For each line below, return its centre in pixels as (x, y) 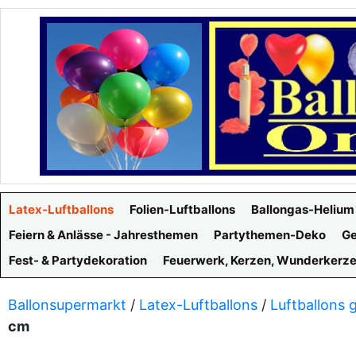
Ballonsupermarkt (67, 305)
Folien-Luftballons (182, 209)
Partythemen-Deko (270, 235)
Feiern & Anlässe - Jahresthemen (103, 235)
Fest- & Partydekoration (78, 260)
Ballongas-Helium (303, 209)
